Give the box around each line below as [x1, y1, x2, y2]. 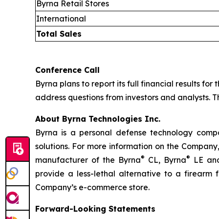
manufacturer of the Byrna [35, 154, 141, 165]
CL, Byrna [145, 154, 186, 165]
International [36, 13, 86, 23]
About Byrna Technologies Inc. [35, 113, 160, 124]
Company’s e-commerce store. [35, 182, 150, 192]
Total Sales [36, 28, 82, 39]
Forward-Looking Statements [35, 203, 155, 214]
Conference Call [35, 65, 100, 75]
